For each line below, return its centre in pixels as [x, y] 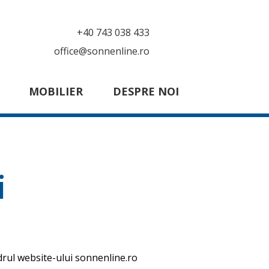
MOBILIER [56, 91]
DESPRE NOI [146, 91]
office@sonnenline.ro [101, 51]
